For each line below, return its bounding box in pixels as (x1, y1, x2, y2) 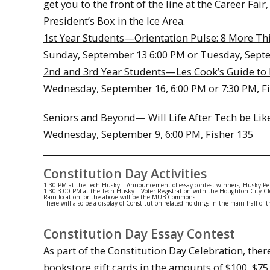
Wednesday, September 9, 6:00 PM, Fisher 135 (43, 127, 253, 142)
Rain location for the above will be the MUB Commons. (43, 192, 197, 201)
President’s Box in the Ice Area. (43, 13, 185, 28)
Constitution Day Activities (43, 165, 207, 182)
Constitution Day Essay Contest (43, 225, 235, 242)
